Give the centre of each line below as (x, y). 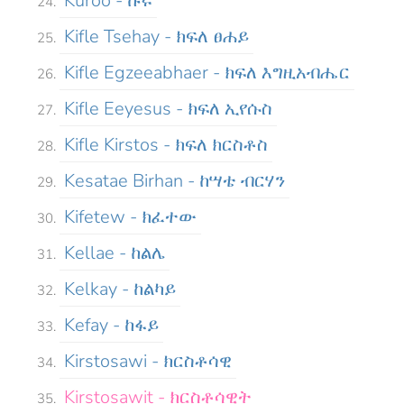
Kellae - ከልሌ (115, 252)
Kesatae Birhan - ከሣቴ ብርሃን (174, 180)
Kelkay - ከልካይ (120, 289)
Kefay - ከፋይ (111, 325)
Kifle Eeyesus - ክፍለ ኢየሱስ (168, 108)
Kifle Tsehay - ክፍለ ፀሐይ (156, 36)
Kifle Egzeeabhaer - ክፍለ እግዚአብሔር (207, 72)
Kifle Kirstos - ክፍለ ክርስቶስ (166, 144)
